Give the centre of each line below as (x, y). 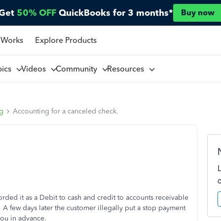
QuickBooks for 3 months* (116, 13)
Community (78, 69)
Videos (35, 69)
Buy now (198, 13)
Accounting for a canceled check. (66, 111)
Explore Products (66, 40)
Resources (127, 69)
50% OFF (37, 13)
